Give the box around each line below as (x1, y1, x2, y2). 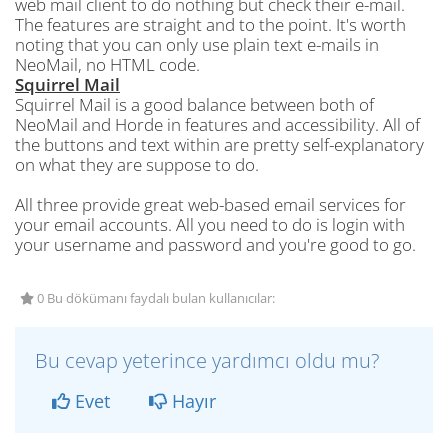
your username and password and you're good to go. (15, 233, 416, 256)
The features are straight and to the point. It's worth (15, 13, 406, 36)
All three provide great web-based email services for (15, 193, 406, 216)
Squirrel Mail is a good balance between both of (15, 93, 374, 116)
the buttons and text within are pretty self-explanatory (15, 133, 424, 156)
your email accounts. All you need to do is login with (15, 213, 405, 236)
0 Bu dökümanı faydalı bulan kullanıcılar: (34, 290, 275, 307)
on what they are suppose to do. (15, 153, 259, 176)
